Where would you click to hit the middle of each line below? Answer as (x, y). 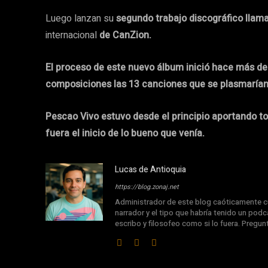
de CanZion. (125, 35)
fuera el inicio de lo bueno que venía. (125, 133)
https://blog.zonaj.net (147, 187)
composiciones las (86, 84)
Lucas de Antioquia (150, 169)
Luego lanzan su (81, 18)
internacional (72, 35)
